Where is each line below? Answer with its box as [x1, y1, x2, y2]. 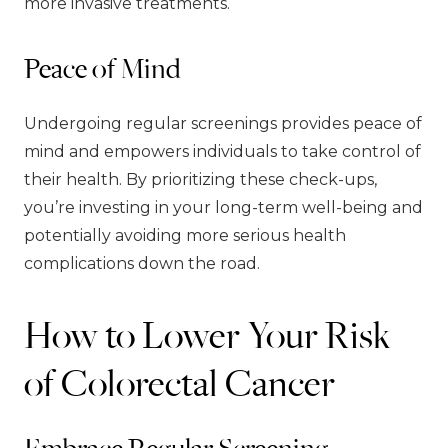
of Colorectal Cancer [24, 356, 335, 407]
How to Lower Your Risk [24, 308, 391, 359]
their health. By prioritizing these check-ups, [24, 169, 377, 189]
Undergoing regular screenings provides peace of [24, 113, 422, 133]
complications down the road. [24, 253, 260, 273]
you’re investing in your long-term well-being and [24, 197, 423, 217]
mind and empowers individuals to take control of [24, 141, 421, 161]
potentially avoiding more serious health [24, 225, 346, 245]
